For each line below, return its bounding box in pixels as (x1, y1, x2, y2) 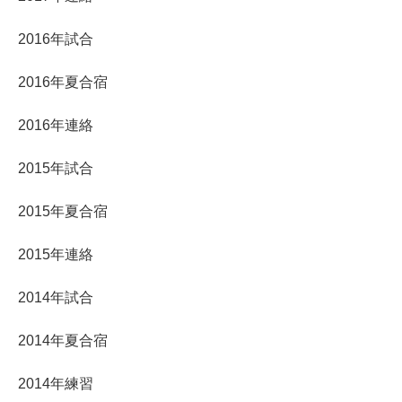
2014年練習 (18, 375, 93, 391)
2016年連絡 (18, 117, 93, 133)
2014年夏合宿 (18, 332, 108, 348)
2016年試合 (18, 31, 93, 47)
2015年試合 (18, 160, 93, 176)
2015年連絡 (18, 246, 93, 262)
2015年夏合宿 (18, 203, 108, 219)
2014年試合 (18, 289, 93, 305)
